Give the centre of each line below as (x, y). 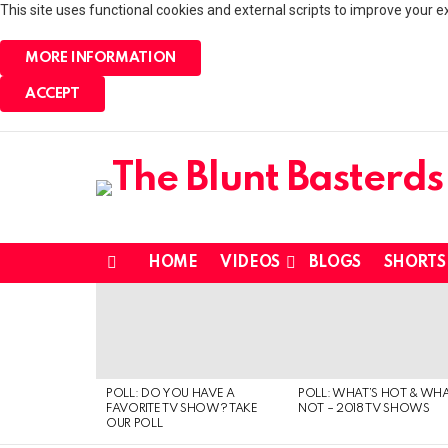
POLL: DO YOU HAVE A (170, 394)
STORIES (125, 328)
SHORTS (414, 263)
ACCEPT (52, 94)
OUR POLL (134, 424)
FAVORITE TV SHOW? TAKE (182, 409)
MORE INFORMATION (100, 58)
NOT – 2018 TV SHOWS (364, 409)
